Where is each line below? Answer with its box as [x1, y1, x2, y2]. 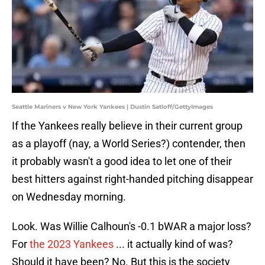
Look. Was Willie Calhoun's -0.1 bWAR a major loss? [12, 220, 251, 233]
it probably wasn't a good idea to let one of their [12, 155, 232, 168]
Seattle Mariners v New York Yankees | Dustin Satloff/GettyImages [12, 103, 213, 111]
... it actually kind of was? [114, 238, 233, 251]
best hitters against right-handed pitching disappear [12, 173, 253, 186]
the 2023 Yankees [30, 238, 114, 251]
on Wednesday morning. [12, 190, 126, 203]
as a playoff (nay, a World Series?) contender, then [12, 137, 245, 150]
